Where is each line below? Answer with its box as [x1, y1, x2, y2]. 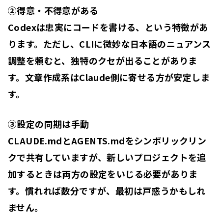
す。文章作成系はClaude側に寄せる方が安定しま [8, 70, 210, 83]
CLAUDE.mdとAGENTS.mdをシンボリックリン [8, 134, 207, 147]
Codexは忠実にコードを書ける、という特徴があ [8, 20, 208, 33]
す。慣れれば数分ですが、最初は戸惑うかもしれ [8, 184, 206, 197]
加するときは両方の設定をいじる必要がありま [8, 167, 198, 180]
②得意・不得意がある [8, 3, 98, 17]
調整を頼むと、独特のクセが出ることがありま [8, 54, 197, 67]
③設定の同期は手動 [8, 117, 89, 130]
